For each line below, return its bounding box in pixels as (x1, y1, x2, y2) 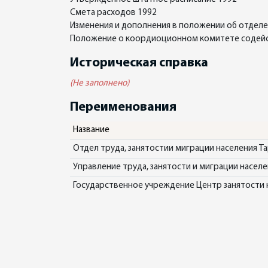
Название (72, 126, 109, 135)
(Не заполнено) (70, 79, 129, 88)
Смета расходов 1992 (70, 8, 157, 17)
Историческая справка (70, 56, 208, 70)
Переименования (70, 100, 176, 114)
